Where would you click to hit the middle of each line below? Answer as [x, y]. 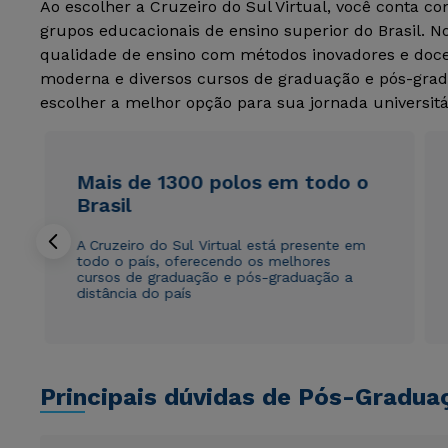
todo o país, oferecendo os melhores [203, 260]
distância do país [134, 292]
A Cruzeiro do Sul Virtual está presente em [221, 244]
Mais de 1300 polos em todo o [222, 181]
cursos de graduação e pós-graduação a [214, 276]
